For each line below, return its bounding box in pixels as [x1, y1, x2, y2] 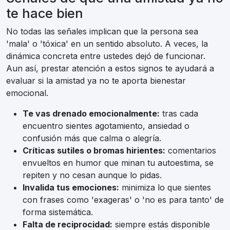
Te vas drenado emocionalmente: [23, 108, 160, 119]
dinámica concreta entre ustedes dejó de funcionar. [6, 51, 205, 62]
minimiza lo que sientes [119, 182, 211, 193]
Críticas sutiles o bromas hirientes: [23, 145, 165, 156]
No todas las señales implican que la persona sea [6, 26, 198, 37]
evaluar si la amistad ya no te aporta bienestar [6, 75, 186, 86]
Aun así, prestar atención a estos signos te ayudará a [6, 63, 214, 74]
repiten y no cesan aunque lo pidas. [23, 170, 162, 181]
